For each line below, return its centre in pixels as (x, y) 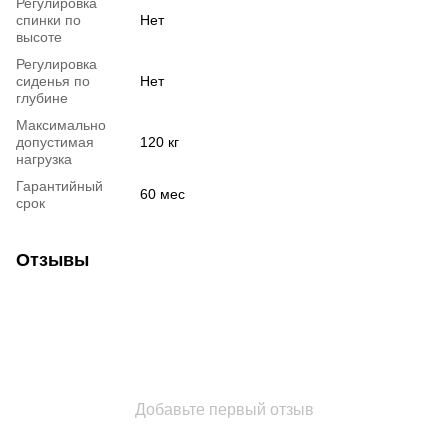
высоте (39, 36)
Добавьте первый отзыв (224, 409)
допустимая (55, 141)
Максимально (61, 124)
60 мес (162, 193)
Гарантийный (59, 185)
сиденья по (53, 80)
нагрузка (44, 158)
